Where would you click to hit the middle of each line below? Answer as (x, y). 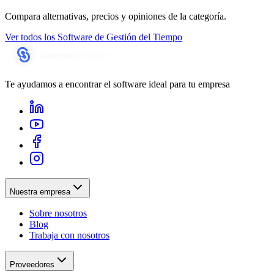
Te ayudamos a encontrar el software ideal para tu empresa (117, 84)
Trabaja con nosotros (69, 235)
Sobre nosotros (58, 213)
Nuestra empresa (40, 191)
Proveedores (32, 264)
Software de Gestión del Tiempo (120, 37)
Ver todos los (30, 37)
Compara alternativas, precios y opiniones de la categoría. (116, 16)
